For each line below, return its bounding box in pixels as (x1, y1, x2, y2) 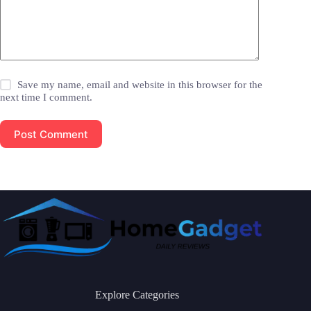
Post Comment (14, 127, 88, 141)
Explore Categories (94, 288, 179, 301)
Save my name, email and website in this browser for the (17, 79, 263, 91)
